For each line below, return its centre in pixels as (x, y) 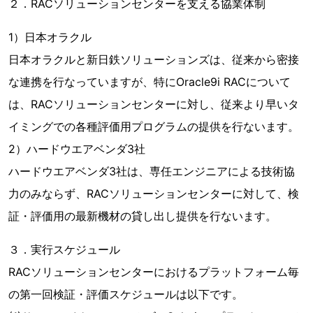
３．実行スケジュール (64, 249)
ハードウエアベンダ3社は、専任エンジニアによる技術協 (152, 171)
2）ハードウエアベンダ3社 (77, 149)
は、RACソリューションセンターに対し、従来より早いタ (154, 104)
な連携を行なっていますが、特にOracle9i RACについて (150, 82)
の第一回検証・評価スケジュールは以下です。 (126, 294)
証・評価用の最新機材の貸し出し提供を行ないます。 (143, 216)
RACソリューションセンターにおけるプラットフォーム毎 (154, 272)
